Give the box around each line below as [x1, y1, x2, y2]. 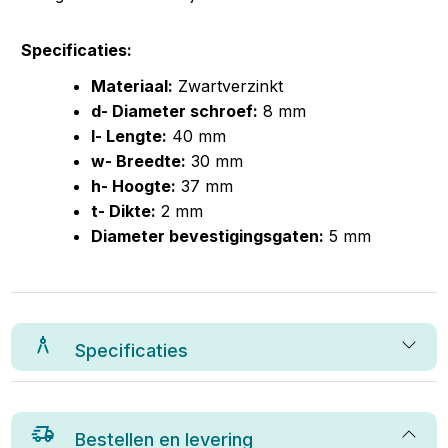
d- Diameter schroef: [91, 101, 259, 121]
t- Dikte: [91, 201, 157, 221]
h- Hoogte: [91, 176, 177, 196]
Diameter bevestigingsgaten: [91, 226, 325, 246]
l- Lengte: [91, 126, 168, 146]
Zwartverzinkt [173, 76, 284, 96]
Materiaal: [91, 76, 174, 96]
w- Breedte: [91, 151, 187, 171]
